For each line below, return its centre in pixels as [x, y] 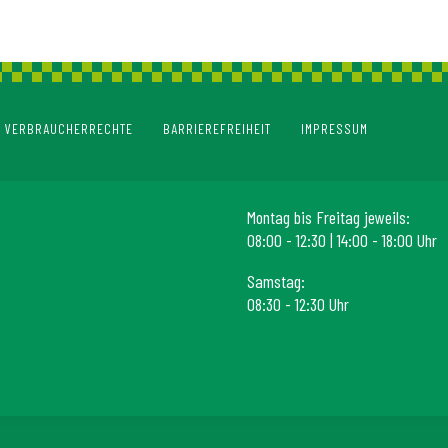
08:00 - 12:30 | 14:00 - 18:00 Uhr [341, 239]
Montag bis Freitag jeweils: [328, 216]
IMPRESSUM [334, 128]
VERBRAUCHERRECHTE [69, 128]
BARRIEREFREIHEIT [217, 128]
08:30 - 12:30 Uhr [297, 303]
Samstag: [275, 280]
